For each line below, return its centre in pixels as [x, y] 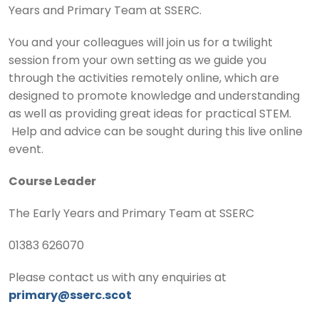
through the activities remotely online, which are [144, 79]
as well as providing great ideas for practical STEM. [150, 115]
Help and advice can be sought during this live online [156, 133]
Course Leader [52, 183]
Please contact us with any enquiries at [117, 279]
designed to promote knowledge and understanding [154, 97]
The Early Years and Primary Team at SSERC [131, 215]
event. [26, 151]
